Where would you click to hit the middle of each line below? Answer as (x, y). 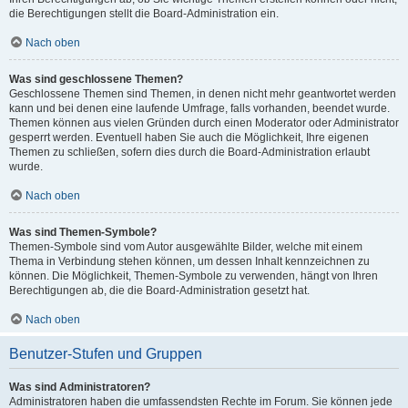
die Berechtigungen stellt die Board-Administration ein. (144, 14)
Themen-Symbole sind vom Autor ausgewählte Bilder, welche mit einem (186, 247)
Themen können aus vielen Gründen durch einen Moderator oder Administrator (204, 123)
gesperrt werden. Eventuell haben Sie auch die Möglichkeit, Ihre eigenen (189, 138)
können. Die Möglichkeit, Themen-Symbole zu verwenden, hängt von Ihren (194, 276)
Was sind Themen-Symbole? (83, 232)
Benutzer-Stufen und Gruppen (106, 354)
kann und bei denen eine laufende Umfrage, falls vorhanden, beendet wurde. (199, 108)
